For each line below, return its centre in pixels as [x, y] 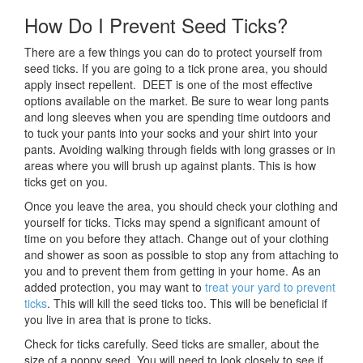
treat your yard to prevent [270, 287]
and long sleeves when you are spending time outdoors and [177, 117]
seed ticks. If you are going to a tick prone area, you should [176, 68]
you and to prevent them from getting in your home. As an [173, 271]
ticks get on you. [66, 182]
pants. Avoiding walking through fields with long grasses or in [180, 149]
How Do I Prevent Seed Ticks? [156, 25]
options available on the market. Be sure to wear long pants [177, 101]
